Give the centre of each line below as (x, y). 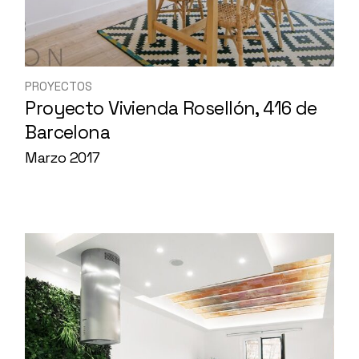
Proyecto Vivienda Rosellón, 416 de (171, 108)
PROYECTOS (59, 86)
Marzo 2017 (63, 157)
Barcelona (68, 132)
